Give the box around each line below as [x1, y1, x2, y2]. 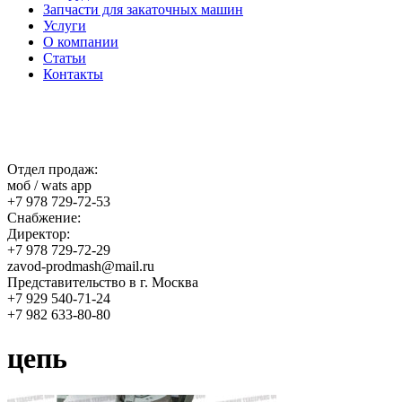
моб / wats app [7, 178, 92, 193]
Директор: [7, 226, 70, 241]
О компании [43, 34, 118, 49]
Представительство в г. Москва [7, 275, 198, 290]
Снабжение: [7, 210, 81, 225]
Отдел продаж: [7, 162, 98, 177]
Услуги [43, 18, 86, 33]
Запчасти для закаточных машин [43, 2, 243, 17]
